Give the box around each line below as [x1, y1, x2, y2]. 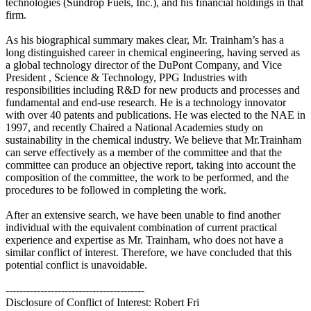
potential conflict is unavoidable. [6, 258, 147, 271]
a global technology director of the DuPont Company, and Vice [6, 58, 282, 71]
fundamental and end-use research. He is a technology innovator [6, 96, 286, 108]
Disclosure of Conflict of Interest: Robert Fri [6, 296, 199, 308]
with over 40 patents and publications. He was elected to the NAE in [6, 108, 305, 121]
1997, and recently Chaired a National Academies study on [6, 121, 263, 133]
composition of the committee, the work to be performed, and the [6, 171, 289, 183]
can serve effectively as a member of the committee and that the [6, 146, 282, 158]
